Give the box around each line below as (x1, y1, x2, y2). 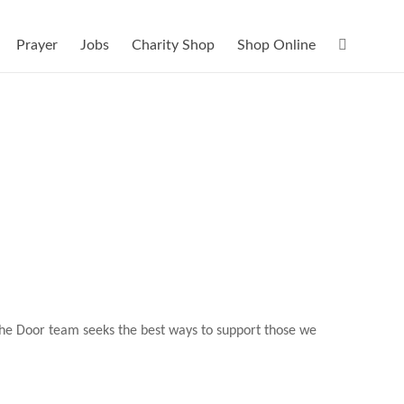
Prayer (16, 38, 58, 52)
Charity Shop (132, 38, 215, 52)
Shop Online (237, 38, 316, 52)
